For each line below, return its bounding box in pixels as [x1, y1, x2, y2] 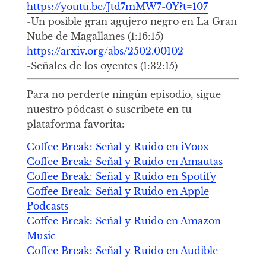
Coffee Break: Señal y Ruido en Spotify [26, 170, 216, 182]
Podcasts [26, 199, 68, 212]
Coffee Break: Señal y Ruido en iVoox [26, 140, 209, 153]
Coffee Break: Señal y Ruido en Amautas [26, 155, 223, 167]
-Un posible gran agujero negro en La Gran [26, 15, 237, 27]
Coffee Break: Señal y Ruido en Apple [26, 185, 209, 197]
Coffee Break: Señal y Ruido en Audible [26, 244, 218, 256]
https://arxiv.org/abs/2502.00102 [26, 45, 183, 57]
